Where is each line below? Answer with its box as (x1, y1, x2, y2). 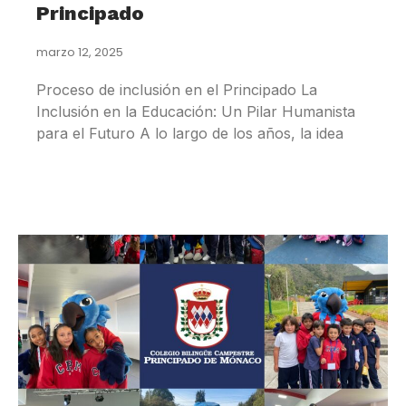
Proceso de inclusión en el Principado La (36, 81, 317, 100)
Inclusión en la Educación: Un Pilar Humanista (36, 102, 355, 121)
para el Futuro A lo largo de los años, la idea (36, 124, 343, 143)
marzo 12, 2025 (36, 43, 123, 62)
